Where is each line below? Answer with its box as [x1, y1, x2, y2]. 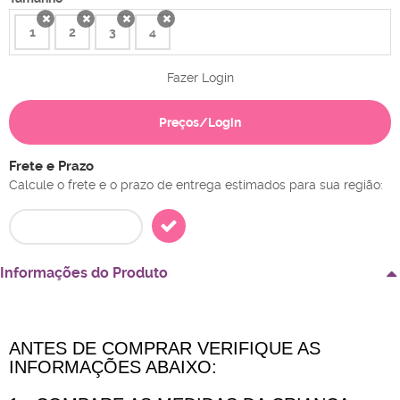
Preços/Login [159, 115, 241, 130]
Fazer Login [166, 71, 234, 86]
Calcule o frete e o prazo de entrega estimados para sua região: [9, 178, 383, 193]
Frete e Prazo [9, 158, 94, 175]
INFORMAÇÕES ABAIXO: [9, 357, 217, 378]
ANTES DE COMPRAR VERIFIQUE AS [9, 338, 321, 359]
